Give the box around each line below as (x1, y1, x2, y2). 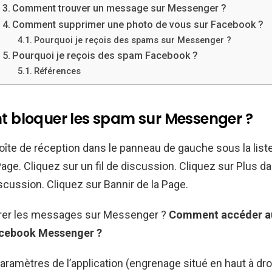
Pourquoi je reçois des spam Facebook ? (12, 49, 198, 61)
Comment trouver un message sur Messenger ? (12, 2, 226, 14)
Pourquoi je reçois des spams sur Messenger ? (34, 34, 232, 46)
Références (34, 65, 81, 76)
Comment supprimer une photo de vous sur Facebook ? (12, 18, 263, 30)
